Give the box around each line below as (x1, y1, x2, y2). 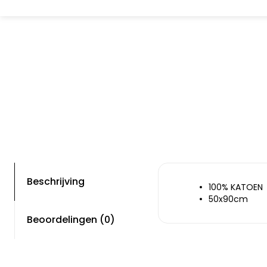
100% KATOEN (209, 181, 263, 193)
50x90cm (209, 193, 248, 205)
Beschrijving (27, 175, 85, 188)
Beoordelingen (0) (27, 213, 115, 226)
